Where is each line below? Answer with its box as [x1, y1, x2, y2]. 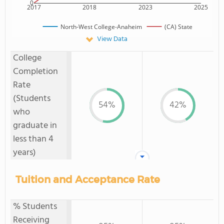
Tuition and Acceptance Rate [15, 173, 160, 185]
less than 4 [13, 132, 53, 146]
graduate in [13, 118, 57, 133]
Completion [13, 64, 58, 79]
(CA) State [164, 22, 192, 31]
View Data [96, 33, 127, 45]
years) [13, 145, 36, 160]
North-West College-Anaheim [60, 22, 142, 31]
